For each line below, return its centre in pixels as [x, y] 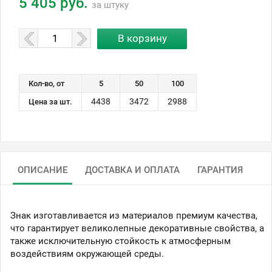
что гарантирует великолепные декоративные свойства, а [137, 228]
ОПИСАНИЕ [42, 170]
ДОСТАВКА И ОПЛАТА [132, 170]
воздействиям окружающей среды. [87, 253]
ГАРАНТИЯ [220, 170]
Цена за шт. [50, 101]
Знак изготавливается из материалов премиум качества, [134, 215]
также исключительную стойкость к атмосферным [121, 241]
